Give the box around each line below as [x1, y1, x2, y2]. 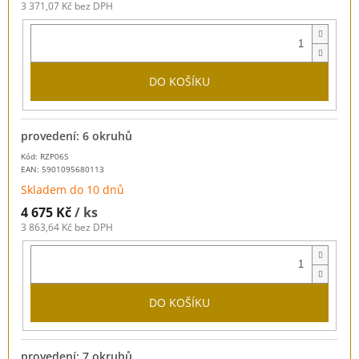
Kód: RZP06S [21, 150, 68, 162]
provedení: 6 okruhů [21, 127, 132, 143]
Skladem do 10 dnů [21, 181, 124, 197]
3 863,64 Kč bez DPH [21, 220, 113, 234]
